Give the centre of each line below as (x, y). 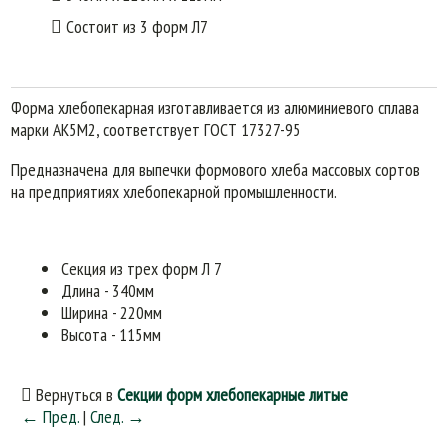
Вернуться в (75, 394)
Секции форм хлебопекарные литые (233, 394)
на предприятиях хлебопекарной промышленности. (174, 192)
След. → (118, 416)
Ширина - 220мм (112, 313)
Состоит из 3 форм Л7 (135, 26)
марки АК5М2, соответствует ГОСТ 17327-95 (156, 130)
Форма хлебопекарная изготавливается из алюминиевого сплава (215, 108)
